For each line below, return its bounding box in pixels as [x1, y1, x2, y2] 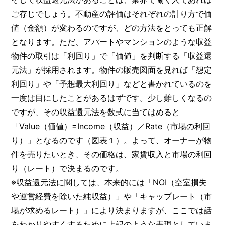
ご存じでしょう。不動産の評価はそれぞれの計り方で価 [11, 8, 212, 19]
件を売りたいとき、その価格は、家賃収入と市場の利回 [11, 149, 212, 159]
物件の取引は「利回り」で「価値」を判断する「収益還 [11, 50, 212, 61]
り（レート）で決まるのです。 [11, 163, 124, 173]
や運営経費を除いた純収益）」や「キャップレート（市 [11, 191, 212, 201]
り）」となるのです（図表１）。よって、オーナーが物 [11, 135, 212, 145]
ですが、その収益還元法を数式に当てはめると [11, 106, 180, 117]
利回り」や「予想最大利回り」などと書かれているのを [11, 78, 212, 89]
